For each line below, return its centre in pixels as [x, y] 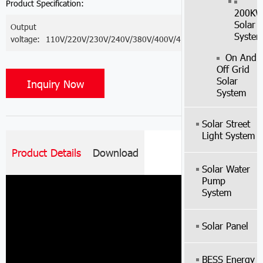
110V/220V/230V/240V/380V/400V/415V [120, 39]
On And [241, 58]
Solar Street [226, 124]
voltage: [25, 39]
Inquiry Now [55, 84]
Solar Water [226, 169]
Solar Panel [225, 226]
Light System [228, 136]
